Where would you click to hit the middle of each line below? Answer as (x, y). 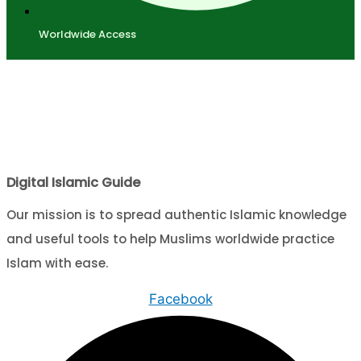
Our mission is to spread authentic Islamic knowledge (176, 214)
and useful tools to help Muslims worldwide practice (170, 239)
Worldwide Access (87, 34)
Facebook (180, 299)
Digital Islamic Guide (73, 182)
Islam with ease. (57, 263)
